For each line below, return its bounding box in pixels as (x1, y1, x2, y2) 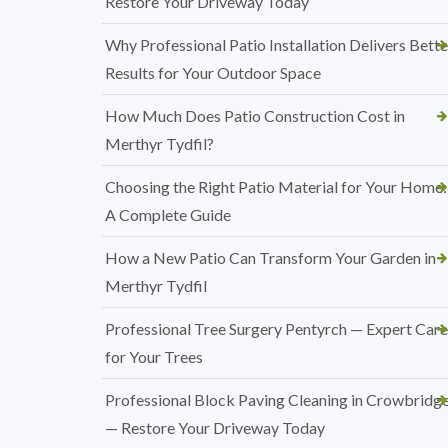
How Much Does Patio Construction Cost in (105, 106, 405, 125)
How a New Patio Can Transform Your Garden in (105, 248, 436, 267)
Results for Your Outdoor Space (105, 63, 321, 82)
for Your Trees (105, 347, 203, 366)
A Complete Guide (105, 205, 231, 224)
